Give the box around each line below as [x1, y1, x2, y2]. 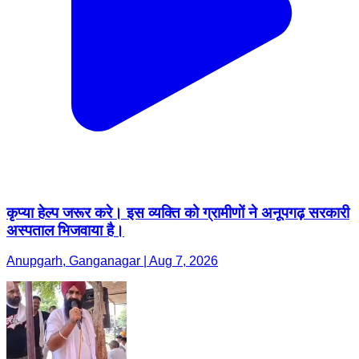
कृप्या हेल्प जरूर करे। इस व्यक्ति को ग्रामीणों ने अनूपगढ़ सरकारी [6, 204, 349, 221]
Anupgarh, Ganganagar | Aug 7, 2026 [6, 254, 218, 268]
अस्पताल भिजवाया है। [6, 221, 124, 239]
